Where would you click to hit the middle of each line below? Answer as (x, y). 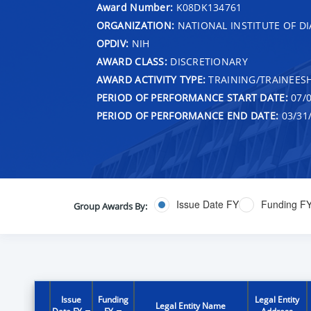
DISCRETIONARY (207, 61)
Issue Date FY (207, 204)
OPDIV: (112, 43)
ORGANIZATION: (135, 25)
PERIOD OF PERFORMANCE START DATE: (192, 97)
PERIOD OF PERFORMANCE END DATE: (187, 115)
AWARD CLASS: (132, 61)
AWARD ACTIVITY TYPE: (151, 79)
